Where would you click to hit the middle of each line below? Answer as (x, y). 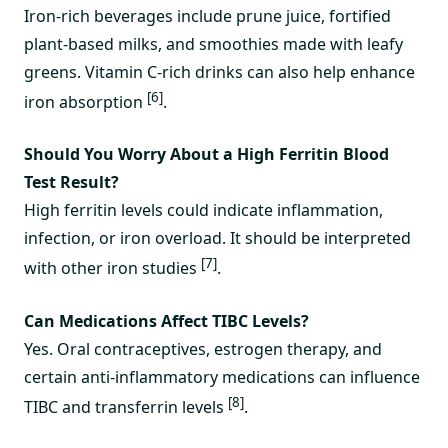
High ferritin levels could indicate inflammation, (203, 210)
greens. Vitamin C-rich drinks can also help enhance (219, 71)
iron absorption (85, 102)
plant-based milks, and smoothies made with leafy (213, 43)
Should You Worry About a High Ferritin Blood (206, 154)
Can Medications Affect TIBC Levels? (166, 320)
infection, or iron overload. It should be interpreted (217, 238)
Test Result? (71, 182)
